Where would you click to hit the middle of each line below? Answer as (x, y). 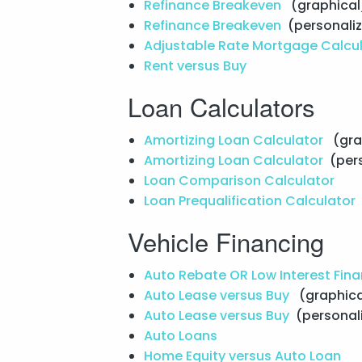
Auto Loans (182, 335)
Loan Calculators (221, 106)
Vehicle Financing (225, 241)
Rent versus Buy (196, 65)
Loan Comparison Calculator (240, 180)
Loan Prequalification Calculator (251, 200)
